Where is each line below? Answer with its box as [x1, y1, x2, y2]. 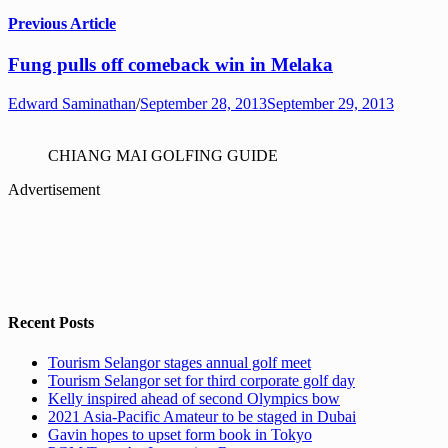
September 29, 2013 [267, 95, 394, 113]
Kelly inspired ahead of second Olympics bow [48, 389, 340, 407]
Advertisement [8, 181, 100, 199]
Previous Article [8, 15, 116, 33]
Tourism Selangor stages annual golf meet [48, 353, 311, 371]
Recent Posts [8, 314, 94, 332]
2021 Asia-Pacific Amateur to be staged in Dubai [48, 407, 356, 425]
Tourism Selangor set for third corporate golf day [48, 371, 355, 389]
